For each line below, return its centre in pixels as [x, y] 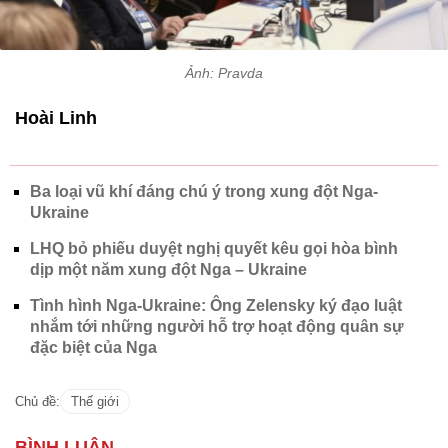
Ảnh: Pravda [224, 72]
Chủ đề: [37, 401]
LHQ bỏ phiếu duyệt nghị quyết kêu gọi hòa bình [214, 248]
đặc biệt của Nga [93, 347]
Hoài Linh [56, 117]
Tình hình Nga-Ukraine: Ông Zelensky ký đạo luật [216, 305]
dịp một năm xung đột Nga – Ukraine [168, 269]
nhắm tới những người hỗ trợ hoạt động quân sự [217, 326]
